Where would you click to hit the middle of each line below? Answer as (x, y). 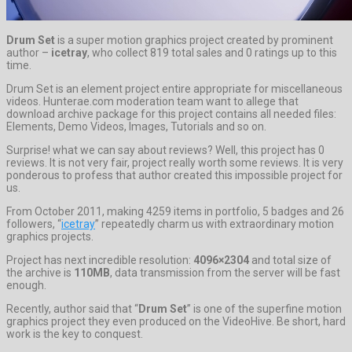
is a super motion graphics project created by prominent (194, 40)
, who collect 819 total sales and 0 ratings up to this (212, 52)
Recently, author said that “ (72, 308)
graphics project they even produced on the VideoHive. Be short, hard (176, 321)
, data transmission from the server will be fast (225, 272)
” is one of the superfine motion (264, 308)
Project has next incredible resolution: (100, 260)
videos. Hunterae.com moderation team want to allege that (152, 101)
